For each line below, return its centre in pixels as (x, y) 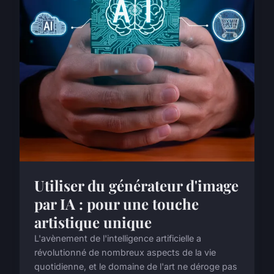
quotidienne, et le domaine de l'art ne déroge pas (136, 267)
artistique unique (93, 222)
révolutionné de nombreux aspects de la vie (125, 253)
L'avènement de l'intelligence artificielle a (118, 239)
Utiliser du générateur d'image (136, 186)
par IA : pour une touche (117, 204)
